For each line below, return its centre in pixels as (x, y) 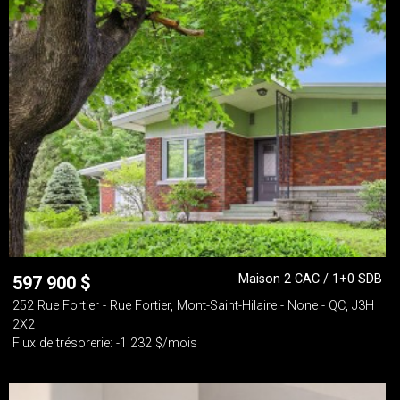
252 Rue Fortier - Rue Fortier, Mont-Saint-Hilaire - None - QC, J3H (193, 306)
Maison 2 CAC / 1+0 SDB (310, 279)
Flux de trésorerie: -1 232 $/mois (105, 343)
